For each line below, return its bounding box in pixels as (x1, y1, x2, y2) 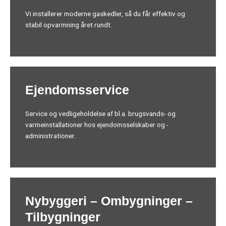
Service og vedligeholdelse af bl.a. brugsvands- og (25, 109, 176, 118)
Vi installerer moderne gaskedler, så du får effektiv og (25, 9, 185, 18)
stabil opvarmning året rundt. (25, 20, 112, 29)
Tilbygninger (25, 209, 100, 224)
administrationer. (25, 131, 76, 140)
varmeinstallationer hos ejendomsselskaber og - (25, 120, 168, 129)
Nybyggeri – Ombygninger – (25, 193, 193, 208)
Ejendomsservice (25, 82, 129, 97)
